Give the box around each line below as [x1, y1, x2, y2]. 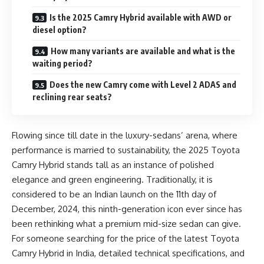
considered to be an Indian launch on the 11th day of [12, 189, 216, 200]
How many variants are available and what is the [51, 45, 235, 56]
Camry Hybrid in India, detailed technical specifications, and [12, 247, 245, 259]
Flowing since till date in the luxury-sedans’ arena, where [12, 130, 237, 141]
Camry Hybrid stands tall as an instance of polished [12, 159, 214, 171]
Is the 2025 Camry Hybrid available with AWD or [49, 12, 232, 22]
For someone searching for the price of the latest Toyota [12, 233, 239, 245]
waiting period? [32, 58, 93, 68]
